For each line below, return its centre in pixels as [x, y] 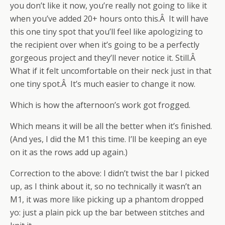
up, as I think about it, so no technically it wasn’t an [106, 186]
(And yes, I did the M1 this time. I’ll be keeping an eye [108, 139]
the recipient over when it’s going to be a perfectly [105, 45]
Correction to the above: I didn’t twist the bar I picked [109, 173]
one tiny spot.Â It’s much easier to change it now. [103, 84]
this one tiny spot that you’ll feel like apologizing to [106, 32]
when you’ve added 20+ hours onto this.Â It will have [109, 19]
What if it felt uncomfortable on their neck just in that [111, 71]
